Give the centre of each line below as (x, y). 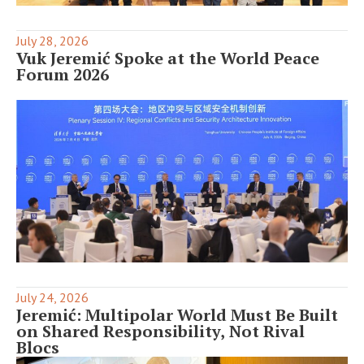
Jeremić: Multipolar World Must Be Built (177, 314)
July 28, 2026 (52, 41)
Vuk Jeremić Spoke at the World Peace (168, 58)
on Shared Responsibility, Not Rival (160, 331)
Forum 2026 (63, 75)
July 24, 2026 (52, 297)
